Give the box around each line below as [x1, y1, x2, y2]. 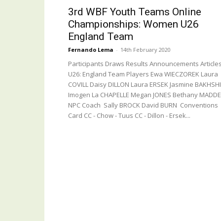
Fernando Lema [68, 46, 113, 53]
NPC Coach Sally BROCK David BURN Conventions [68, 101, 218, 110]
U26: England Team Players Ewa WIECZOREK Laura [68, 70, 218, 78]
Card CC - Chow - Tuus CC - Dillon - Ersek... [68, 111, 190, 120]
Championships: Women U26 [68, 18, 199, 30]
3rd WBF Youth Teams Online [68, 6, 201, 18]
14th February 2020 [120, 46, 171, 53]
